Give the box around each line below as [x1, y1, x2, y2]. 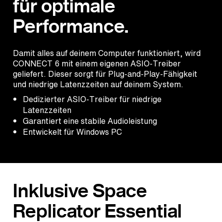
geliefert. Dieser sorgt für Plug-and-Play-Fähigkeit [13, 68, 197, 80]
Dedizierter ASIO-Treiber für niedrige [23, 93, 162, 106]
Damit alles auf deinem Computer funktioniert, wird [13, 47, 201, 59]
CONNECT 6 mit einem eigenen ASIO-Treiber [13, 57, 181, 70]
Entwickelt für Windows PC [23, 126, 122, 138]
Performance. [13, 13, 128, 40]
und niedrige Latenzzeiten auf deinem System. [13, 78, 183, 91]
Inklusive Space [13, 177, 147, 204]
